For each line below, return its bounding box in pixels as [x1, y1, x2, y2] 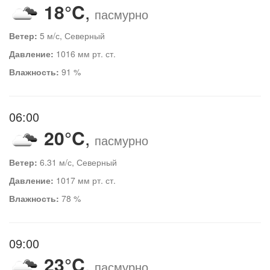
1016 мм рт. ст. [54, 48, 116, 60]
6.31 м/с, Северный [37, 155, 117, 168]
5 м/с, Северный [37, 30, 105, 42]
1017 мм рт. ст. [54, 174, 116, 186]
